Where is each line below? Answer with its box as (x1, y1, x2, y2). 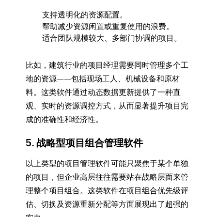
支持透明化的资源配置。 (42, 10, 127, 19)
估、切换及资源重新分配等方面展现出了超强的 (25, 199, 188, 209)
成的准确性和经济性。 (25, 114, 103, 124)
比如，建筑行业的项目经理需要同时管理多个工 (25, 60, 188, 70)
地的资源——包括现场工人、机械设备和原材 (25, 74, 180, 83)
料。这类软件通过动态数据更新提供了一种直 (25, 87, 181, 97)
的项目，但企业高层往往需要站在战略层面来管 (25, 172, 188, 182)
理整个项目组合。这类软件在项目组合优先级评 (25, 186, 188, 195)
